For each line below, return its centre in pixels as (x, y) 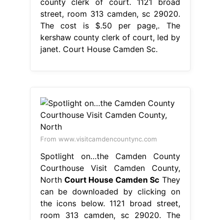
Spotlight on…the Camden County (110, 156)
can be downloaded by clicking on (110, 191)
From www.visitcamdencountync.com (98, 139)
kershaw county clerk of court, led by (110, 37)
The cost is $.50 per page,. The (110, 25)
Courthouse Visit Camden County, (110, 168)
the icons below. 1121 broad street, (110, 203)
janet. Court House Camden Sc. (99, 49)
